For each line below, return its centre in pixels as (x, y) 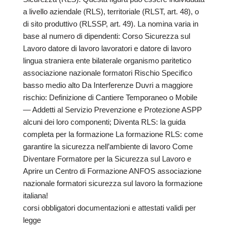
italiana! (36, 196)
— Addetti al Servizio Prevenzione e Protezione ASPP (112, 110)
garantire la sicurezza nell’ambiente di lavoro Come (108, 147)
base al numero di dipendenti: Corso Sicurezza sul (107, 36)
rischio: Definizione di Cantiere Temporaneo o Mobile (110, 98)
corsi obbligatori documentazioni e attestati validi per (109, 208)
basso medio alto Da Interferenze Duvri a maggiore (108, 85)
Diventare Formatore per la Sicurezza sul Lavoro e (107, 159)
